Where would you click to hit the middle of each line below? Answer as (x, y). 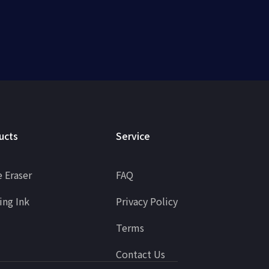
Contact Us (141, 254)
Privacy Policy (147, 201)
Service (133, 136)
